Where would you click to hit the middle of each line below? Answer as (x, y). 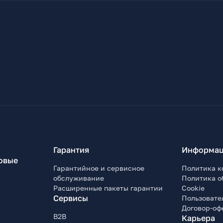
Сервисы (71, 198)
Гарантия (71, 150)
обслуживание (79, 178)
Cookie (193, 188)
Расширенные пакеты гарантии (108, 188)
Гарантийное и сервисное (99, 168)
